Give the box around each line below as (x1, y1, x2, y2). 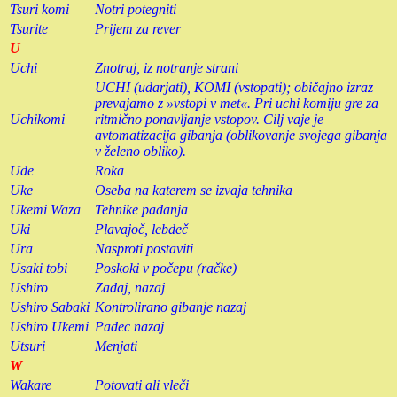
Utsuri (10, 338, 45, 354)
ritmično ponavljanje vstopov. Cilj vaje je (95, 111, 323, 127)
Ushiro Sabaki (10, 299, 90, 315)
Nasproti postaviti (95, 240, 193, 256)
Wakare (10, 377, 51, 393)
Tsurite (10, 20, 48, 36)
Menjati (95, 338, 137, 354)
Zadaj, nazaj (95, 279, 165, 295)
